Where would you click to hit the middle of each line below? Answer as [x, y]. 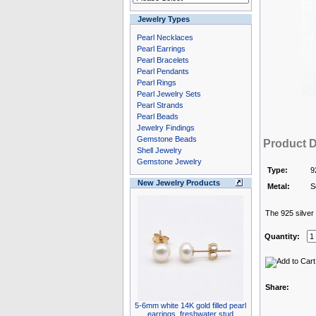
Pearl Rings [156, 83]
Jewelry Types [163, 19]
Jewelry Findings [165, 128]
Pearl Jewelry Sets [169, 94]
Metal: [278, 186]
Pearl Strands [160, 105]
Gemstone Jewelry [169, 162]
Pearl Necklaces [165, 37]
